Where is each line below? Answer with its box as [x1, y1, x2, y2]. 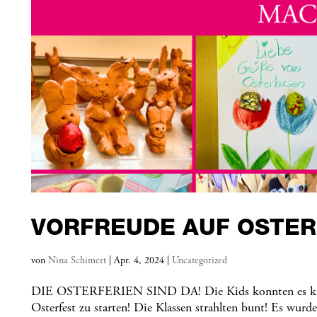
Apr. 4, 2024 [114, 256, 164, 267]
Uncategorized [172, 256, 227, 267]
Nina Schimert [48, 256, 106, 267]
